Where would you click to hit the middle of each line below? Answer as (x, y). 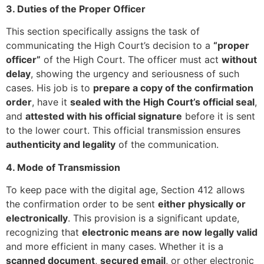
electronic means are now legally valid (170, 232)
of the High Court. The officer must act (131, 60)
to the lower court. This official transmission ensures (123, 131)
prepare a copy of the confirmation (173, 88)
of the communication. (167, 145)
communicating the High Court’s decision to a (110, 46)
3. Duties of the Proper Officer (76, 9)
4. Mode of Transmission (63, 167)
